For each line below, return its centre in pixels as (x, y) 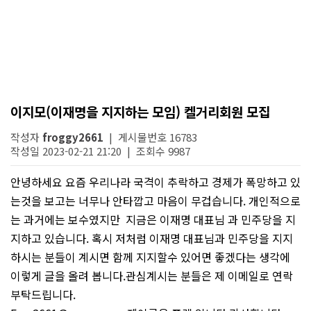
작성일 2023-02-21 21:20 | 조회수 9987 (100, 151)
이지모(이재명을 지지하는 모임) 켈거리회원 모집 (140, 111)
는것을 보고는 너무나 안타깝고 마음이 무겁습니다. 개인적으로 (155, 201)
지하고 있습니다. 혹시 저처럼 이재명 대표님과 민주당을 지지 (152, 238)
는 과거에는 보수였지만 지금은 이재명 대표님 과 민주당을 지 (153, 219)
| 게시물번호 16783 (150, 137)
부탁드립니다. (43, 294)
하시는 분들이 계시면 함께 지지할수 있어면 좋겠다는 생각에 (150, 257)
